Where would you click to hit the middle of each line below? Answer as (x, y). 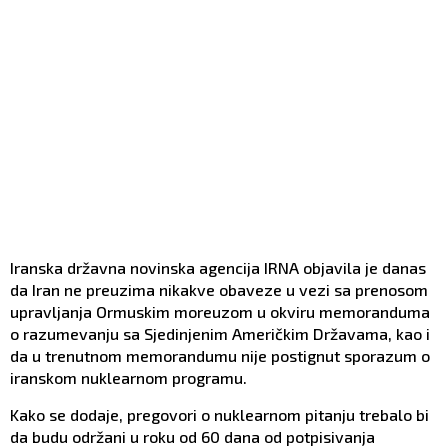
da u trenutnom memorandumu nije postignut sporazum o (220, 356)
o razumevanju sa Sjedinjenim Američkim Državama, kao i (220, 334)
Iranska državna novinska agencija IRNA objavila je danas (218, 268)
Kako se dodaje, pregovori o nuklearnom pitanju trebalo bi (219, 415)
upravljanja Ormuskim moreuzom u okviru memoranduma (220, 312)
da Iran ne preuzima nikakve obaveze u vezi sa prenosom (219, 290)
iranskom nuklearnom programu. (128, 378)
